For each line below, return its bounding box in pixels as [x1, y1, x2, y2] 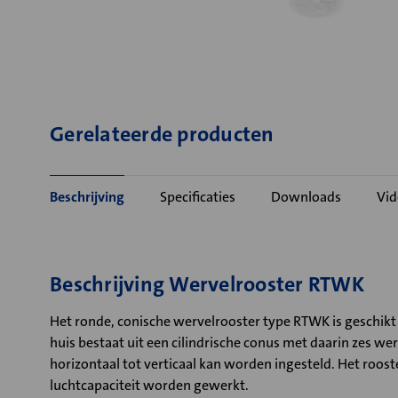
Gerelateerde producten [50, 120, 275, 148]
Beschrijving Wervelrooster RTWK [50, 270, 364, 298]
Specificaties [160, 187, 235, 206]
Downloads [271, 187, 341, 206]
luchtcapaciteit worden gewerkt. [50, 376, 249, 394]
